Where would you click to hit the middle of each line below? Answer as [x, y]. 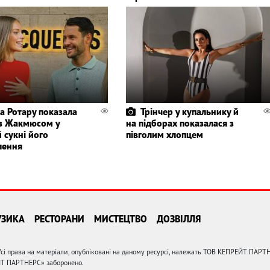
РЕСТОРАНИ [59, 218]
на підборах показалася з [180, 123]
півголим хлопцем [164, 134]
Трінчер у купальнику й [189, 111]
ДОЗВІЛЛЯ [179, 218]
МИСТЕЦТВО [121, 218]
